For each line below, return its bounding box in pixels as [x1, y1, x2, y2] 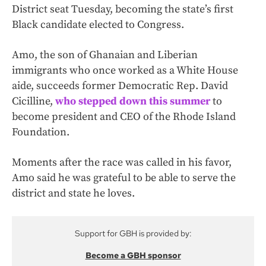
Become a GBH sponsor [85, 250, 181, 261]
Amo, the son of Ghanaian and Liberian [12, 48, 198, 62]
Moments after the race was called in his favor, [12, 156, 232, 170]
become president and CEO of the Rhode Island [12, 110, 236, 124]
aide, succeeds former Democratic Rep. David [12, 79, 228, 93]
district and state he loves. [12, 186, 135, 201]
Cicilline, [12, 94, 55, 109]
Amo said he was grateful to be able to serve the [12, 171, 236, 185]
